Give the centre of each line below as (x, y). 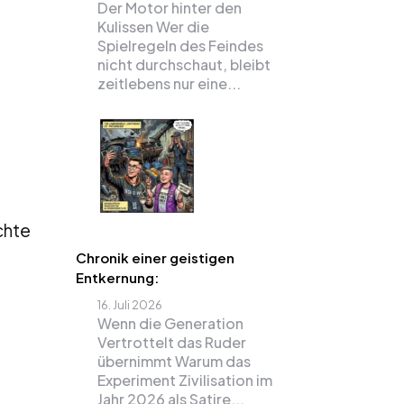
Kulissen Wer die (153, 27)
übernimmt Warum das (174, 361)
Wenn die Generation (170, 323)
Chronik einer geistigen (155, 257)
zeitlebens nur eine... (169, 83)
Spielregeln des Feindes (180, 46)
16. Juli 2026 (129, 305)
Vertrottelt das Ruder (171, 342)
